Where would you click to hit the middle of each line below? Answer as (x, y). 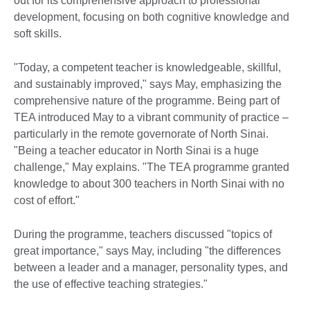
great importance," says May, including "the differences (147, 250)
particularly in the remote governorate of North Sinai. (141, 134)
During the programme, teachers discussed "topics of (143, 234)
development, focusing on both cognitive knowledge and (152, 17)
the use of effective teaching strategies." (111, 284)
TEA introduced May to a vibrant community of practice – (151, 117)
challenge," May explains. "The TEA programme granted (152, 167)
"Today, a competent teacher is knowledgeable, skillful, (147, 67)
